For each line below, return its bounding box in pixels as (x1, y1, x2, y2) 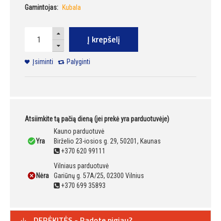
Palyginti (67, 58, 90, 66)
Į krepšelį (87, 33, 120, 46)
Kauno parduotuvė (54, 127, 105, 136)
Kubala (62, 3, 81, 12)
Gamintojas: (25, 3, 58, 12)
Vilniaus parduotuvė (54, 162, 109, 170)
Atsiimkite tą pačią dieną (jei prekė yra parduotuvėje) (25, 115, 169, 123)
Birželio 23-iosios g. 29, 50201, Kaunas (54, 137, 161, 146)
